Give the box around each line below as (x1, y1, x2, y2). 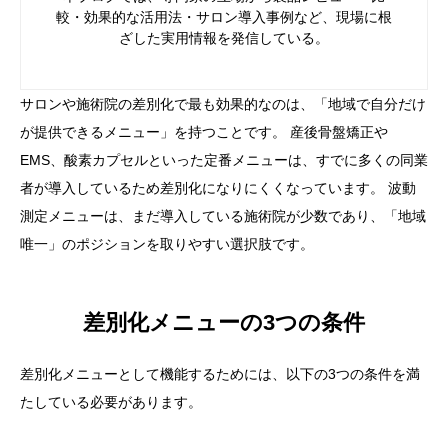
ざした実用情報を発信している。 (119, 29, 329, 46)
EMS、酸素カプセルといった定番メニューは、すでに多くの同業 (20, 151, 428, 168)
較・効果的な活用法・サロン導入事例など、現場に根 (56, 8, 392, 25)
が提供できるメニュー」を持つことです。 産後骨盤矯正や (20, 123, 388, 140)
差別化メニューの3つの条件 (83, 310, 365, 336)
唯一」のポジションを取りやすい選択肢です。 (20, 235, 314, 252)
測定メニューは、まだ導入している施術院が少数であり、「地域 (20, 207, 426, 224)
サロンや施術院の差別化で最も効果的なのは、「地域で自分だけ (20, 95, 426, 112)
